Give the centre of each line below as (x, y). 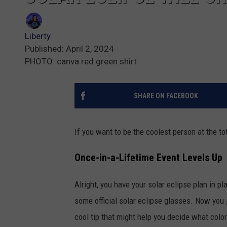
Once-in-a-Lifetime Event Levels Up (148, 158)
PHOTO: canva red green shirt (81, 62)
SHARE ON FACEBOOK (166, 96)
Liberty (38, 36)
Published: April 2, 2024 (69, 49)
